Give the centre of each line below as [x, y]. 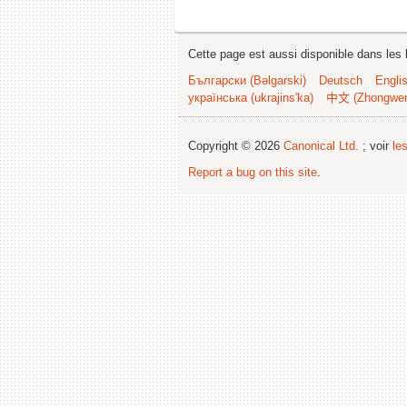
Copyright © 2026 [236, 145]
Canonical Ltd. [321, 145]
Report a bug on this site [253, 172]
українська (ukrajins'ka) [251, 97]
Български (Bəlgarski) [247, 80]
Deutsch [341, 80]
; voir [376, 145]
